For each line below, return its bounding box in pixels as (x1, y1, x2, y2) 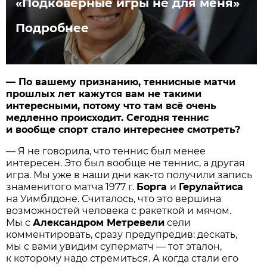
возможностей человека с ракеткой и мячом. (6, 204, 232, 216)
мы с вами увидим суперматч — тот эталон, (6, 240, 222, 252)
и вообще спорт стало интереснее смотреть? (6, 123, 241, 135)
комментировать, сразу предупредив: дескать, (6, 228, 238, 240)
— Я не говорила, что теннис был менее (6, 145, 206, 157)
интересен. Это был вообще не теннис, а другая (6, 157, 246, 169)
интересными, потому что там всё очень (6, 100, 217, 111)
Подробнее (15, 20, 89, 35)
